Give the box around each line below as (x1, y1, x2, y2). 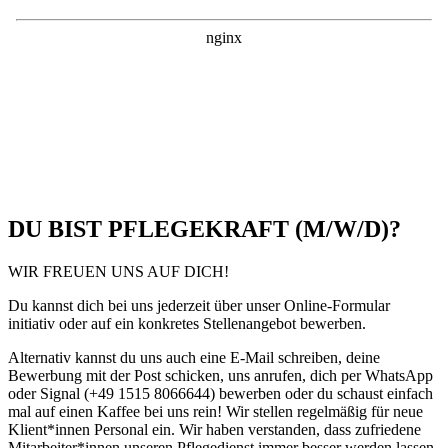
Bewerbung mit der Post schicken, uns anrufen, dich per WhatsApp (8, 366, 433, 384)
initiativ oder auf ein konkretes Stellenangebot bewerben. (8, 314, 366, 332)
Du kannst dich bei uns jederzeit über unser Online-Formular (8, 296, 390, 314)
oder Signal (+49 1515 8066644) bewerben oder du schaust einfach (8, 384, 433, 402)
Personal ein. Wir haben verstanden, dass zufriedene (90, 420, 421, 438)
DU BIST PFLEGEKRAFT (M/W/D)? (8, 215, 401, 242)
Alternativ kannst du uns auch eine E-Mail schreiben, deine (8, 348, 380, 366)
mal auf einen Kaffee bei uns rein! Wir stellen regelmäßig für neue (8, 402, 423, 420)
